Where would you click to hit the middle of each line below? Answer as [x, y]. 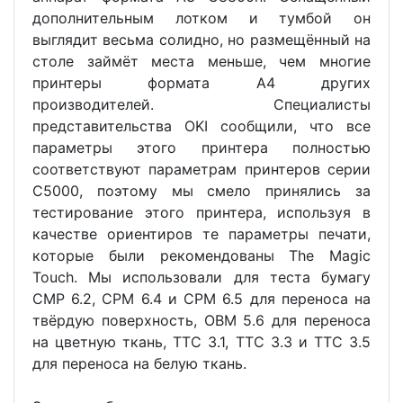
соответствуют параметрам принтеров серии [201, 169]
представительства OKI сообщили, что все [201, 125]
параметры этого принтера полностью [201, 147]
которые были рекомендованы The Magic [201, 255]
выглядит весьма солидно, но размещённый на [201, 39]
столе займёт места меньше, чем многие [201, 61]
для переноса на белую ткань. [139, 363]
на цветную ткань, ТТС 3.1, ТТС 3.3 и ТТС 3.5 [201, 341]
